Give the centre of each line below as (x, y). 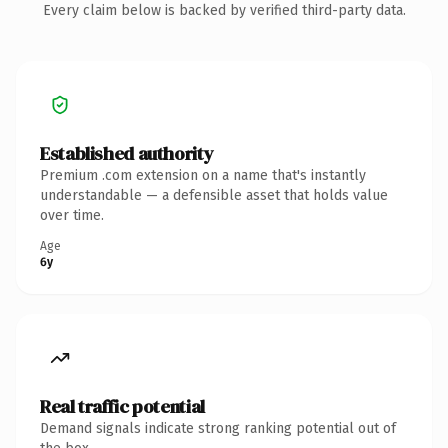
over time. (72, 215)
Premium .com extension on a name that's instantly (203, 175)
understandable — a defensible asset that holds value (214, 195)
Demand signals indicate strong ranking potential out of (218, 428)
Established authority (127, 153)
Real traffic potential (122, 406)
